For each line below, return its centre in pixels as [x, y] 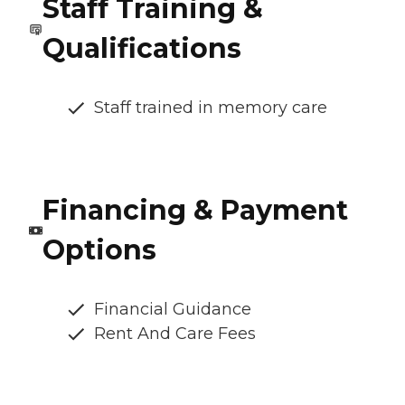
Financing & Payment [195, 211]
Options [99, 250]
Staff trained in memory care [211, 108]
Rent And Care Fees [175, 334]
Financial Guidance [173, 310]
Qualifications [141, 49]
